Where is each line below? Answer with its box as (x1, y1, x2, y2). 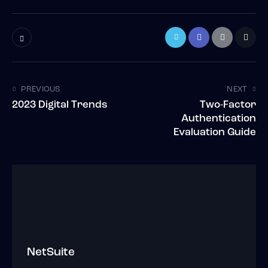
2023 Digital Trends (12, 100, 107, 111)
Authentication (181, 114, 256, 124)
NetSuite (27, 246, 75, 258)
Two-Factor (200, 100, 256, 111)
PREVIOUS (21, 86, 60, 94)
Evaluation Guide (173, 127, 256, 138)
